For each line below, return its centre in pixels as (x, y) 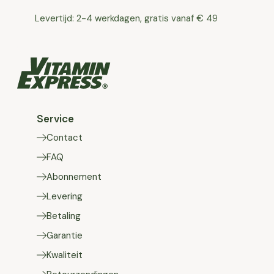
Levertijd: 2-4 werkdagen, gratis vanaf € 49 (126, 18)
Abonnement (74, 177)
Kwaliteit (65, 255)
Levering (65, 196)
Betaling (64, 216)
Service (55, 119)
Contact (65, 138)
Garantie (65, 235)
